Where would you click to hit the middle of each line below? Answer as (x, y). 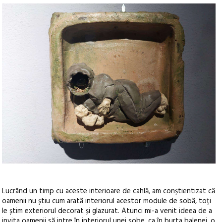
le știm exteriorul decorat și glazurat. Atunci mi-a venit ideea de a (107, 211)
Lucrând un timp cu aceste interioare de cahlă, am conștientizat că (109, 191)
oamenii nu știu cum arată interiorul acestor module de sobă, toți (107, 201)
